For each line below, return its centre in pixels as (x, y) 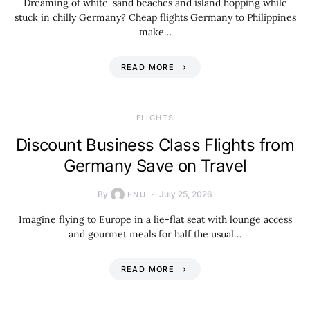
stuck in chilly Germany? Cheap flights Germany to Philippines (155, 17)
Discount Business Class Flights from (155, 145)
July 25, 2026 (186, 194)
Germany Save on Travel (155, 166)
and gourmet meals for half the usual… (155, 234)
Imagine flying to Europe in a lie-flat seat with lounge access (155, 219)
